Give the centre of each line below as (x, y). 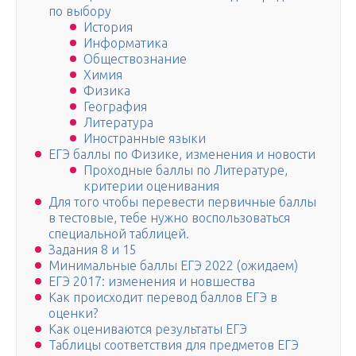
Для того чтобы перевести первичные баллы (182, 202)
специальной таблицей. (119, 234)
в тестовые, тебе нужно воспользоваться (169, 218)
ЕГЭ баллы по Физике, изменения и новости (182, 155)
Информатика (126, 43)
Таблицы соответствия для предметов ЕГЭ (174, 345)
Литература (118, 123)
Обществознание (135, 59)
